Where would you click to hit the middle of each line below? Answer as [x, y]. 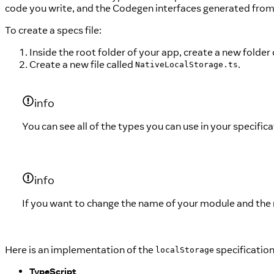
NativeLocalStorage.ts [187, 65]
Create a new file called [82, 64]
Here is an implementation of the [80, 249]
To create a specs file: [53, 30]
